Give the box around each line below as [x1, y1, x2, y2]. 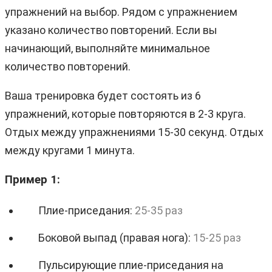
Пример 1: [5, 172, 60, 186]
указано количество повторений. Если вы [5, 23, 217, 36]
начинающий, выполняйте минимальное [5, 41, 210, 55]
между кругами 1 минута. [5, 143, 135, 157]
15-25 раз [193, 231, 241, 244]
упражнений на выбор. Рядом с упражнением [5, 5, 237, 18]
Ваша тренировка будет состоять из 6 [5, 89, 201, 102]
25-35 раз [135, 203, 183, 217]
